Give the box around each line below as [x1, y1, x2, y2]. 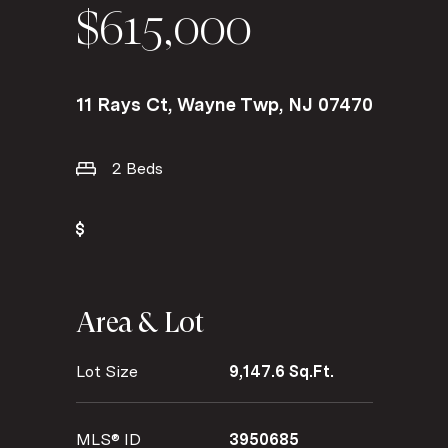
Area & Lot [75, 305, 204, 339]
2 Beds [111, 158, 163, 178]
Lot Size [75, 361, 138, 381]
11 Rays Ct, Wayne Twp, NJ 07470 [75, 93, 373, 115]
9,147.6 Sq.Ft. [228, 361, 334, 381]
